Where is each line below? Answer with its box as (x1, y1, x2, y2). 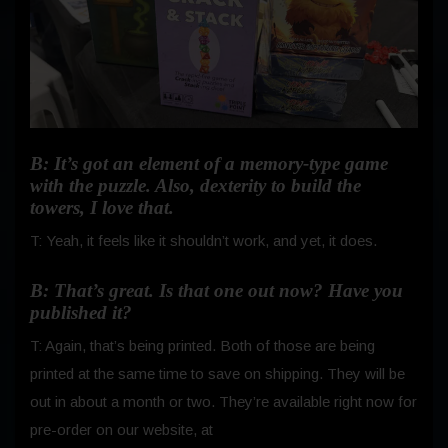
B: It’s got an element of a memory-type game (30, 153, 388, 175)
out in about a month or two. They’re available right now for (30, 393, 417, 411)
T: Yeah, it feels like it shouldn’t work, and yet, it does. (30, 232, 377, 250)
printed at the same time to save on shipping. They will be (30, 365, 405, 383)
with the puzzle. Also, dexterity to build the (30, 175, 361, 197)
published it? (30, 302, 132, 324)
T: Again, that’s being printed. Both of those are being (30, 337, 375, 355)
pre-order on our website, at (30, 421, 213, 439)
